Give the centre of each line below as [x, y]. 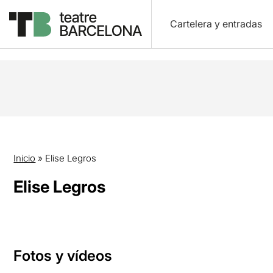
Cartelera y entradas [216, 24]
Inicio [25, 158]
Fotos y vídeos [63, 256]
